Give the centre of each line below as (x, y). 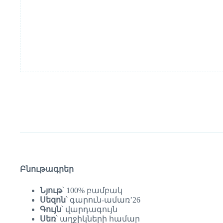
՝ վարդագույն (89, 209)
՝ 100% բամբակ (92, 190)
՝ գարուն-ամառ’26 (103, 200)
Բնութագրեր (47, 169)
